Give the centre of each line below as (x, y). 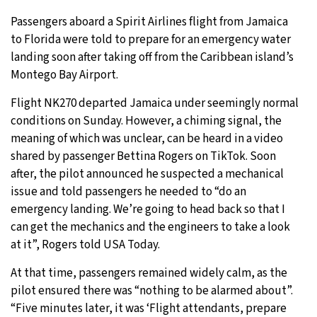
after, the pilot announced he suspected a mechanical (147, 174)
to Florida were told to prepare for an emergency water (151, 39)
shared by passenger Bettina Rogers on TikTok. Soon (143, 156)
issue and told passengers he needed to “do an (128, 191)
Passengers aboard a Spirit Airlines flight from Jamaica (149, 22)
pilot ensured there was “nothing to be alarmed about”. (152, 290)
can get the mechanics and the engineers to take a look (150, 227)
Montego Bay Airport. (64, 75)
